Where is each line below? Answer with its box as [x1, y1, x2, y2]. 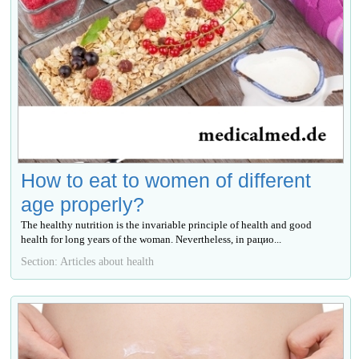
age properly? [21, 193, 145, 216]
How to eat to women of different [21, 169, 312, 192]
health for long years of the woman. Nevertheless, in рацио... [21, 233, 282, 246]
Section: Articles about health [21, 255, 155, 268]
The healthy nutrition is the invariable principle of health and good [21, 219, 313, 232]
